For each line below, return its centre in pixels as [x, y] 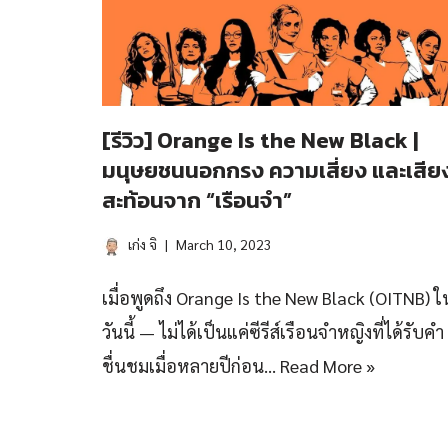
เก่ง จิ [142, 244]
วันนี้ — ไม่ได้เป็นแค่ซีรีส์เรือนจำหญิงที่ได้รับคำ [273, 331]
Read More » [327, 365]
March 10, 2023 [224, 244]
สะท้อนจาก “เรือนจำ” [197, 200]
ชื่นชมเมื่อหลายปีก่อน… [191, 365]
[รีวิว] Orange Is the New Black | [260, 140]
